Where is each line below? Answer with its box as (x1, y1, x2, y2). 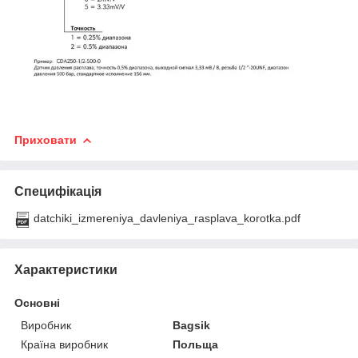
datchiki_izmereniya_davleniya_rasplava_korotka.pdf (34, 212, 300, 225)
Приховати (14, 133, 77, 147)
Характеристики (14, 263, 117, 277)
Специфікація (14, 185, 101, 199)
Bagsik (173, 319, 211, 332)
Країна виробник (21, 338, 108, 352)
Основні (14, 296, 60, 310)
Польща (173, 338, 219, 352)
